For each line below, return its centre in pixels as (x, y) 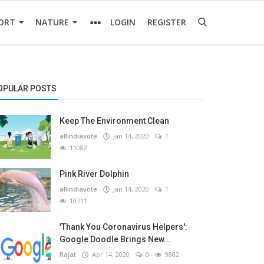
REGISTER (167, 22)
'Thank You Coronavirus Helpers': (123, 227)
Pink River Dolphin (94, 174)
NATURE (53, 22)
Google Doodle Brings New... (115, 239)
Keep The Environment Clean (114, 121)
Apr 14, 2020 (109, 254)
